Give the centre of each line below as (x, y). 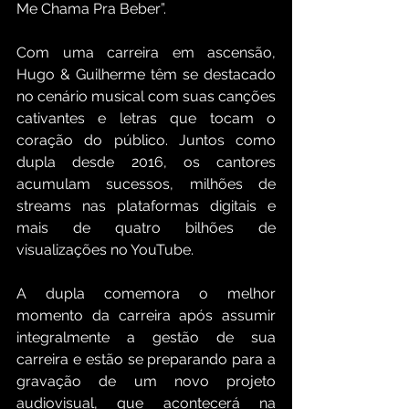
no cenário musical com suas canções (146, 97)
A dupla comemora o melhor (146, 294)
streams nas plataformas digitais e (146, 206)
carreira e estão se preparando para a (146, 360)
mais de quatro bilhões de (146, 228)
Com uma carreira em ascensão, (146, 53)
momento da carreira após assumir (146, 316)
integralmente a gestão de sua (146, 338)
